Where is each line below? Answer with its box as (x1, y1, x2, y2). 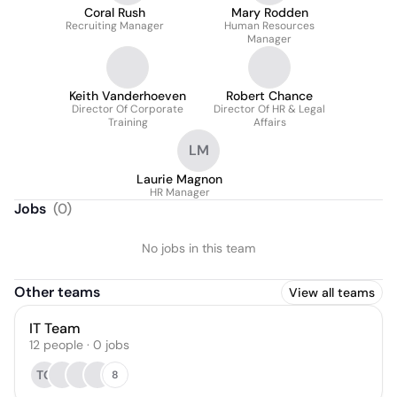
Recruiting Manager (66, 19, 164, 33)
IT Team (29, 319, 81, 338)
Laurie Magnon (136, 171, 222, 187)
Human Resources (224, 19, 315, 33)
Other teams (14, 283, 100, 301)
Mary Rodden (230, 4, 308, 20)
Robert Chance (226, 88, 313, 104)
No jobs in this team (142, 240, 255, 256)
